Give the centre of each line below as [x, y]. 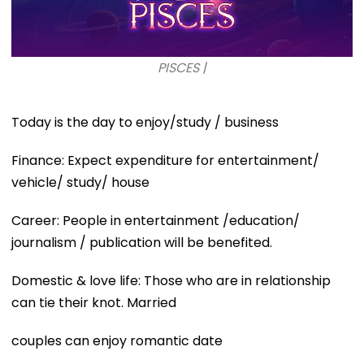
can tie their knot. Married [94, 302]
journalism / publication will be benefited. [142, 242]
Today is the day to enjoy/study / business [145, 122]
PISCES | [182, 67]
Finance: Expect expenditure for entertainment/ [165, 160]
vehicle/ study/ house [80, 182]
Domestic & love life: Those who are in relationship [171, 280]
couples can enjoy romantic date [117, 340]
